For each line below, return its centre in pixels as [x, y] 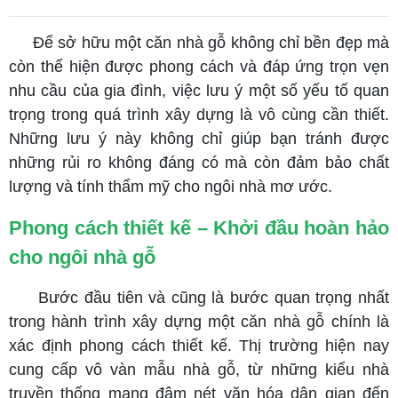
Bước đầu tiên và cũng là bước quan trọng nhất [214, 298]
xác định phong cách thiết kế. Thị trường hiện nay [199, 346]
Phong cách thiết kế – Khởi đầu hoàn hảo [199, 228]
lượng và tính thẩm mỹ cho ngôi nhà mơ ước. [171, 187]
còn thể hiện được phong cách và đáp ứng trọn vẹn [199, 67]
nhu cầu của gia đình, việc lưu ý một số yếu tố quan [199, 91]
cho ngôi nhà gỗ [82, 257]
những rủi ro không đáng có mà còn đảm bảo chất [199, 163]
